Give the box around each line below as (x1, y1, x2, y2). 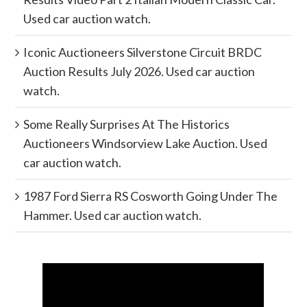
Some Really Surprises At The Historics (23, 116, 230, 132)
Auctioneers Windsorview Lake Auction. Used (23, 136, 268, 151)
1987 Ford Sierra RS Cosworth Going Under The (23, 188, 278, 204)
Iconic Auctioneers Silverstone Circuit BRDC (23, 45, 262, 60)
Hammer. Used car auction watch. (23, 208, 202, 223)
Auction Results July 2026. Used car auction (23, 64, 256, 79)
